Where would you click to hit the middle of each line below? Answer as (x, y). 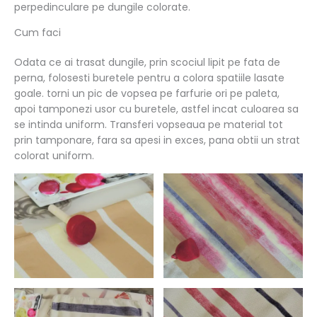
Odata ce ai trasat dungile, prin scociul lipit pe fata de (147, 62)
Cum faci (38, 32)
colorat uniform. (54, 155)
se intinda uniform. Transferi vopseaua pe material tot (149, 124)
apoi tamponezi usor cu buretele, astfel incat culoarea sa (156, 109)
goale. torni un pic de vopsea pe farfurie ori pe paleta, (147, 93)
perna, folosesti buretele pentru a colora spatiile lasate (149, 77)
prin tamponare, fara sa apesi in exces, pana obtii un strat (157, 140)
